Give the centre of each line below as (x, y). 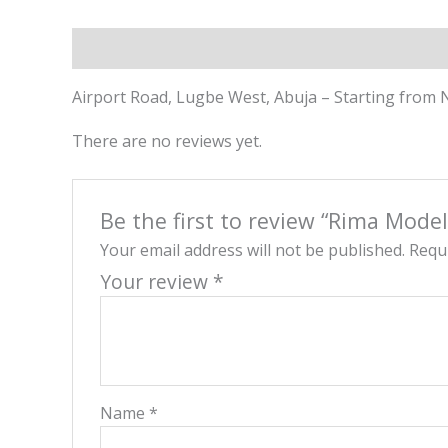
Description (117, 47)
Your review (156, 281)
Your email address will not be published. (252, 250)
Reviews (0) (226, 47)
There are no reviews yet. (167, 140)
